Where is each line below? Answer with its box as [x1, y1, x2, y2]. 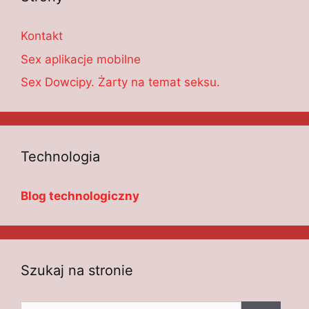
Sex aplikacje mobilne [21, 52, 141, 66]
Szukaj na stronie [21, 262, 133, 279]
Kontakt [21, 29, 63, 43]
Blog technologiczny [21, 189, 139, 203]
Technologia [21, 148, 100, 166]
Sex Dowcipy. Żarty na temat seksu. [21, 75, 220, 90]
